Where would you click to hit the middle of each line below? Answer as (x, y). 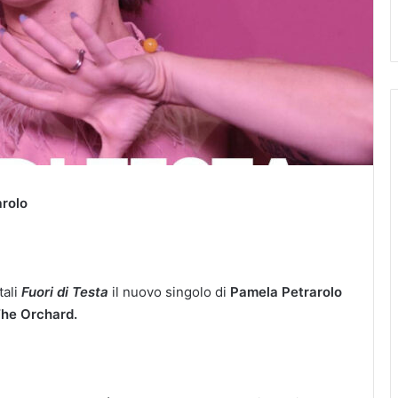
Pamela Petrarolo (286, 291)
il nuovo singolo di (169, 291)
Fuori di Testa (65, 291)
